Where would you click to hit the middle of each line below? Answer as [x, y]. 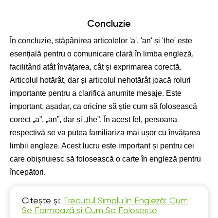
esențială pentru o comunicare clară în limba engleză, [102, 54]
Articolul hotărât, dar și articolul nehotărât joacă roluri [100, 80]
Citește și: [43, 201]
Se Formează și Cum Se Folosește [90, 211]
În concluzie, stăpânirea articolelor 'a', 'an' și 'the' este [101, 41]
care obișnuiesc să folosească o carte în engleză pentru [105, 159]
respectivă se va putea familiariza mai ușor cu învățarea [105, 133]
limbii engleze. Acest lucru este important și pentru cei [102, 146]
